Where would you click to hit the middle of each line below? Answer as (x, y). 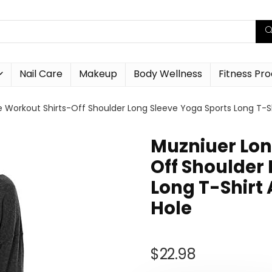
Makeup (98, 74)
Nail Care (41, 74)
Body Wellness (168, 74)
